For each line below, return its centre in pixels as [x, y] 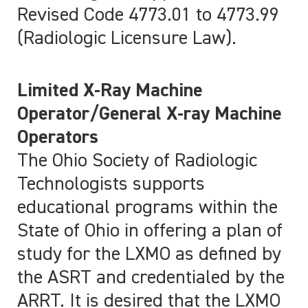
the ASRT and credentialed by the [151, 278]
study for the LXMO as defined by [149, 255]
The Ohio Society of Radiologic [137, 161]
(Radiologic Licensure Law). [127, 39]
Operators [58, 138]
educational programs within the [147, 208]
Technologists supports [111, 185]
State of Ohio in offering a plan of [150, 231]
